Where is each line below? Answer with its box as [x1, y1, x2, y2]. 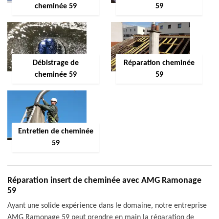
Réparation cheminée [124, 59, 195, 67]
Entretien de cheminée [18, 128, 93, 135]
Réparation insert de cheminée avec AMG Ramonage [7, 176, 201, 185]
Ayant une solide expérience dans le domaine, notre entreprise [7, 202, 207, 210]
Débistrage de [32, 59, 79, 67]
